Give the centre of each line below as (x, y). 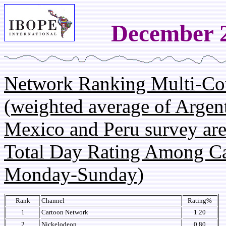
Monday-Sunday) (74, 174)
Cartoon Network (65, 212)
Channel (53, 201)
